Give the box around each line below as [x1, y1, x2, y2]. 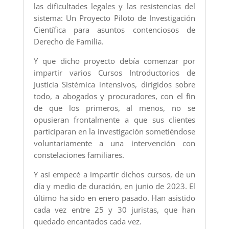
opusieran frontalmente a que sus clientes [33, 114, 196, 125]
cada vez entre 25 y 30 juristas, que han [33, 204, 196, 215]
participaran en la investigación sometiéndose [33, 126, 196, 137]
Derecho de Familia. [33, 36, 104, 47]
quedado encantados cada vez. [33, 216, 142, 227]
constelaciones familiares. [33, 150, 124, 161]
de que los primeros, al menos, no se [33, 103, 196, 113]
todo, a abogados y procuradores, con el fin [33, 91, 196, 102]
